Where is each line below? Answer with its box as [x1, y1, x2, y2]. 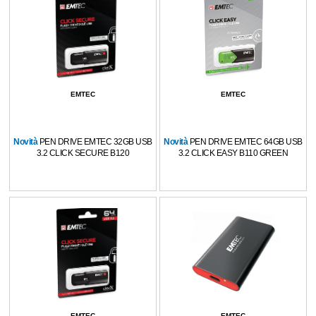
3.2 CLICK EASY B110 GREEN [178, 148, 288, 158]
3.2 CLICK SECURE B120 [36, 148, 130, 158]
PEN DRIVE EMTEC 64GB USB [189, 137, 303, 147]
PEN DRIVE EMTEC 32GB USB [39, 137, 152, 147]
